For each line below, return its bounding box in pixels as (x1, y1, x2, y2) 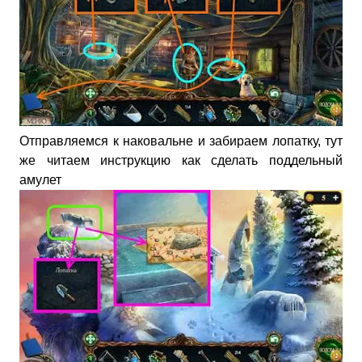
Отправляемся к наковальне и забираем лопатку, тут (19, 134, 343, 148)
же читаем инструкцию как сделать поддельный (19, 154, 343, 167)
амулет (19, 173, 61, 187)
